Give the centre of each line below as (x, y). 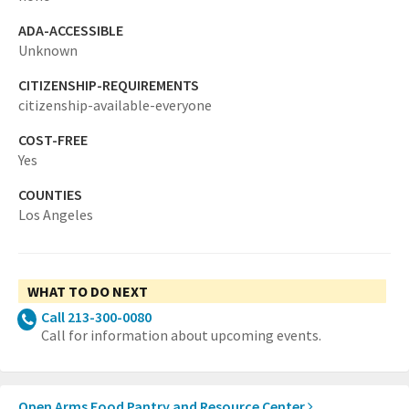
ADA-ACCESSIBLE (71, 31)
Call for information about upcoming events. (181, 336)
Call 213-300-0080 (96, 317)
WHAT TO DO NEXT (88, 292)
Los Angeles (56, 215)
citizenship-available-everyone (115, 105)
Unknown (48, 51)
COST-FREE (53, 140)
